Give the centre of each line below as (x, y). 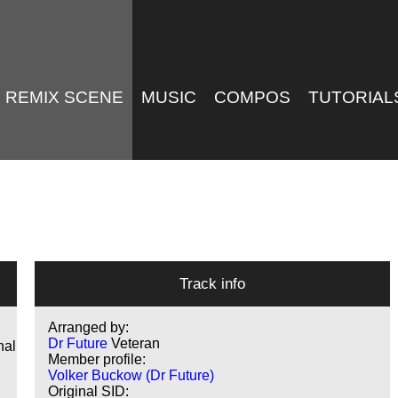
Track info (213, 284)
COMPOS (253, 97)
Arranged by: (89, 328)
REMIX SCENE (65, 97)
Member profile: (97, 360)
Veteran (136, 344)
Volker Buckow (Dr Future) (131, 376)
